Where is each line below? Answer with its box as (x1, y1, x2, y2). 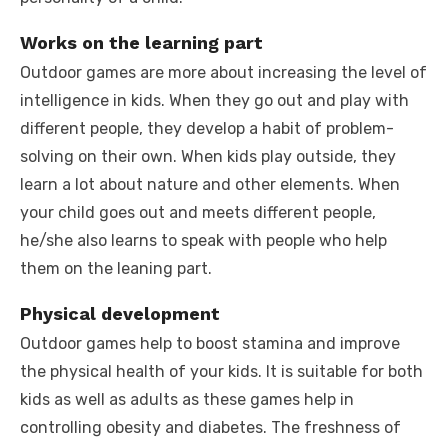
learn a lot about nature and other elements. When (20, 174, 400, 194)
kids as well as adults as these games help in (20, 389, 354, 409)
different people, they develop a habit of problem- (20, 118, 394, 138)
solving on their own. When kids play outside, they (20, 146, 396, 166)
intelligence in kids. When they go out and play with (20, 90, 409, 110)
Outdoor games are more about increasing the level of (20, 62, 427, 82)
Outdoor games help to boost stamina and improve (20, 333, 400, 353)
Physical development (20, 302, 220, 324)
